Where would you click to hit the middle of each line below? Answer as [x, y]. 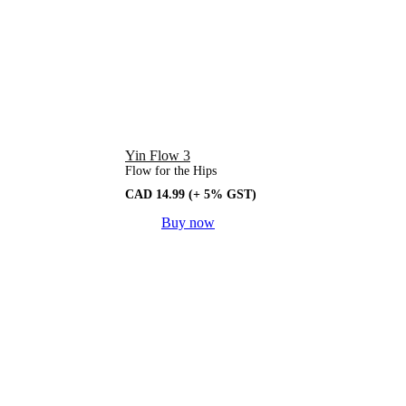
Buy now [188, 223]
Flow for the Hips [171, 171]
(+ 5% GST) [222, 195]
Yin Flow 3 [158, 156]
